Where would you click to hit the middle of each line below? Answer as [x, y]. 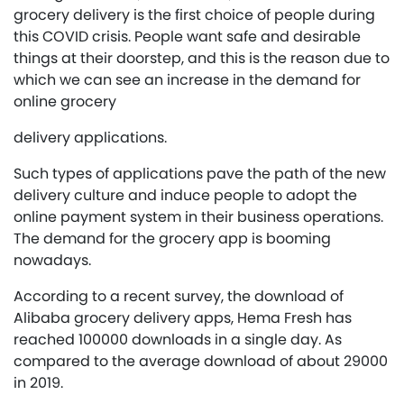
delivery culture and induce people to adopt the [185, 195]
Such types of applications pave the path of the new [200, 174]
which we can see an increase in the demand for [187, 80]
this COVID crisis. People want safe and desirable [187, 37]
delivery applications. [90, 138]
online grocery [65, 101]
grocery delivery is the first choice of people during [194, 15]
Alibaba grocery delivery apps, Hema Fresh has [183, 318]
